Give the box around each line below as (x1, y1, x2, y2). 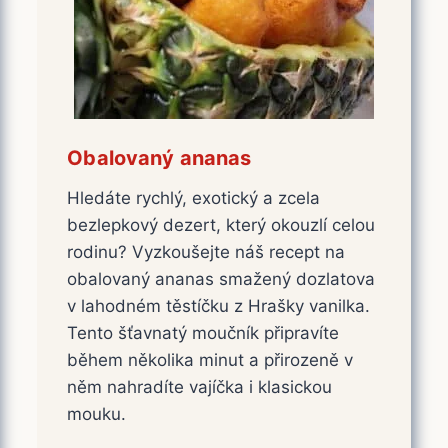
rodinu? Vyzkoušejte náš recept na (67, 241, 346, 262)
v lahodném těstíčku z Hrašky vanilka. (67, 295, 371, 316)
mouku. (67, 403, 127, 424)
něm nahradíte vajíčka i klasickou (67, 376, 333, 397)
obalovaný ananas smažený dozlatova (67, 268, 376, 289)
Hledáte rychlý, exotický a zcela (67, 187, 321, 208)
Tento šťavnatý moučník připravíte (67, 322, 340, 343)
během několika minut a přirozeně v (67, 349, 354, 370)
